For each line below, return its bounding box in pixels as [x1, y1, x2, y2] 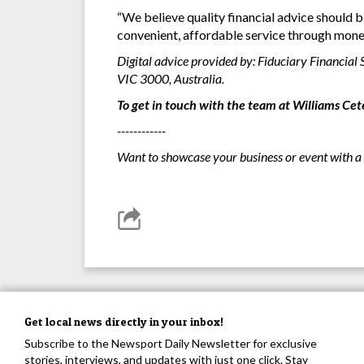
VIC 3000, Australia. [117, 71, 224, 87]
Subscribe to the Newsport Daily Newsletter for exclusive [24, 336, 317, 351]
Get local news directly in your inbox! [24, 314, 223, 329]
